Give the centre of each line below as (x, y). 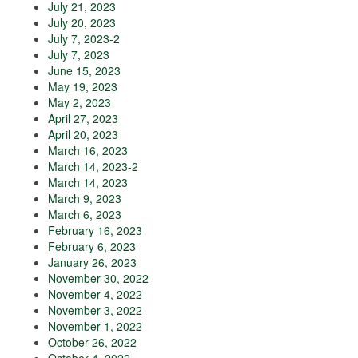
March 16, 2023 (88, 151)
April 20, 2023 (83, 135)
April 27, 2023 (83, 119)
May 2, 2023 (80, 103)
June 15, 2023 (84, 71)
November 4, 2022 (95, 294)
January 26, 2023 (92, 263)
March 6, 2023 (85, 215)
